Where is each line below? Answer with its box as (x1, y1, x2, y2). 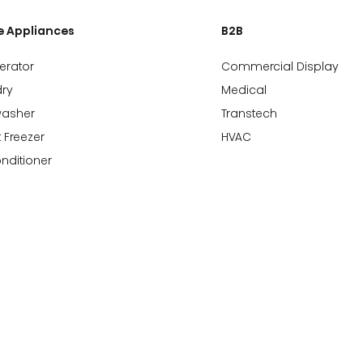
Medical (221, 82, 267, 98)
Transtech (221, 105, 278, 122)
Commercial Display (221, 58, 340, 75)
